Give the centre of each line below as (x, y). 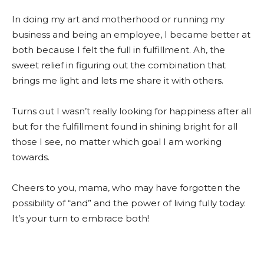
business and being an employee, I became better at (131, 34)
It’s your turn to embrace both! (80, 218)
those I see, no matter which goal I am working (117, 142)
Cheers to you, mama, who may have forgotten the (126, 188)
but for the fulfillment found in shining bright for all (125, 126)
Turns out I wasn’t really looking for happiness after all (131, 111)
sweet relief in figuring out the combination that (119, 65)
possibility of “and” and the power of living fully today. (129, 203)
